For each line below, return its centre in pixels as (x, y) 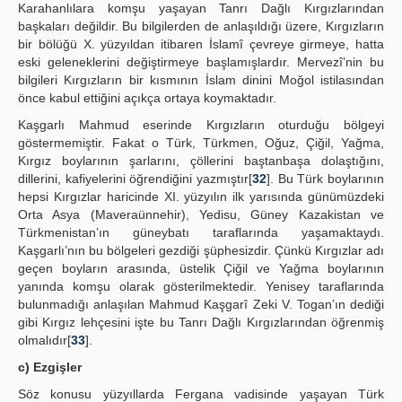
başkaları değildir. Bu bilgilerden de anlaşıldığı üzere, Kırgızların (201, 26)
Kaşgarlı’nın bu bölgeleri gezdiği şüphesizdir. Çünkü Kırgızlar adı (201, 250)
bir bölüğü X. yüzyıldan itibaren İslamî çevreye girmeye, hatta (201, 44)
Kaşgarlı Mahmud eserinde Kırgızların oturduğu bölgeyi (201, 125)
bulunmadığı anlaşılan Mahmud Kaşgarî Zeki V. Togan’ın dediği (201, 304)
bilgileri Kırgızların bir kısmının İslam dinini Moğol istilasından (201, 80)
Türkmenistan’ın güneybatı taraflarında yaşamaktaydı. (201, 232)
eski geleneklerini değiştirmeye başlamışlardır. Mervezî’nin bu (201, 62)
